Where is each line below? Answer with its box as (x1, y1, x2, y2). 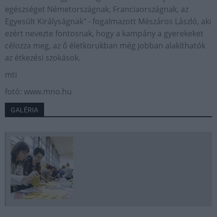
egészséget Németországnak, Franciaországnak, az (5, 4, 188, 15)
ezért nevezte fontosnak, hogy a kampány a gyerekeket (5, 28, 203, 39)
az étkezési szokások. (5, 52, 80, 63)
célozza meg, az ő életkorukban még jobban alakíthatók (5, 40, 205, 51)
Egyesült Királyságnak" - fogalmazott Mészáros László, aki (5, 16, 211, 27)
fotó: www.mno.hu (5, 86, 72, 97)
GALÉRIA (11, 106, 38, 114)
